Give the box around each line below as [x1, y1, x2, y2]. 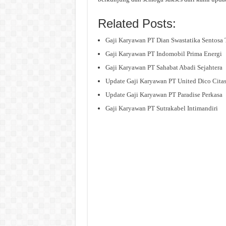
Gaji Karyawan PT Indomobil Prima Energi [105, 50, 222, 58]
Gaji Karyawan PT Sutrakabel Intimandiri [105, 104, 218, 112]
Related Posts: [97, 17, 176, 31]
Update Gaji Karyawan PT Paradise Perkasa [105, 91, 222, 99]
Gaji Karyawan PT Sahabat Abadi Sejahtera [105, 64, 222, 72]
